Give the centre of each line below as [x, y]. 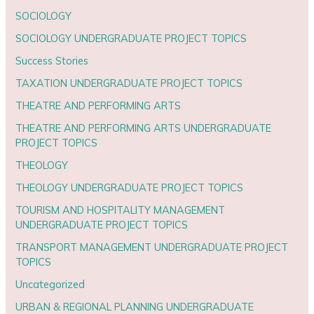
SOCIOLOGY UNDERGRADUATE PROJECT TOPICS [131, 39]
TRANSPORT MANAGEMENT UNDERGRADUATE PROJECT [152, 247]
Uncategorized [50, 284]
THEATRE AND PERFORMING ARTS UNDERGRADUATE [144, 128]
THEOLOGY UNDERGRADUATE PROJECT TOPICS [130, 187]
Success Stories [52, 61]
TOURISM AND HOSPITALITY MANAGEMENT [121, 210]
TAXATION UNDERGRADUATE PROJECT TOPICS [129, 83]
